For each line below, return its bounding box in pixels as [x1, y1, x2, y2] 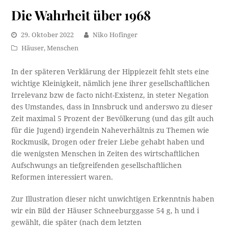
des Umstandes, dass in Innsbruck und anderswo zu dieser [11, 103, 213, 111]
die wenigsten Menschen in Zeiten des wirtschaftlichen [11, 150, 200, 158]
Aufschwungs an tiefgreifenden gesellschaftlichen [11, 161, 182, 170]
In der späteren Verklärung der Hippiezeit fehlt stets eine [11, 68, 210, 76]
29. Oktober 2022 [21, 31, 74, 39]
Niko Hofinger [93, 31, 138, 39]
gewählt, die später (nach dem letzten [11, 218, 142, 227]
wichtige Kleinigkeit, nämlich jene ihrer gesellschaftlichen [11, 79, 210, 88]
